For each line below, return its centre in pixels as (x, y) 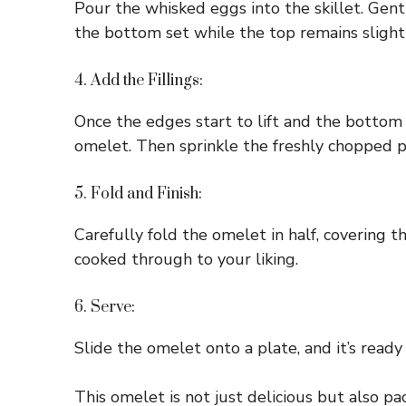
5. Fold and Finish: (138, 194)
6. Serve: (105, 308)
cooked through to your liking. (186, 260)
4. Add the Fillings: (139, 81)
